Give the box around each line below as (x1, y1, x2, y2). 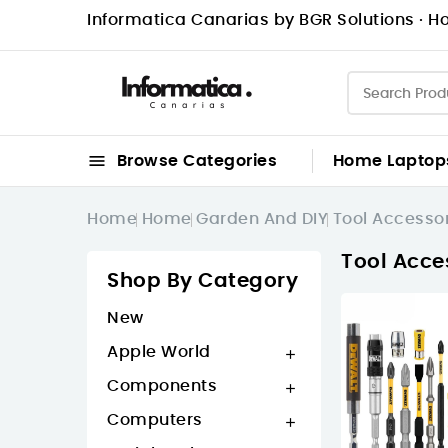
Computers (107, 412, 203, 428)
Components (107, 378, 217, 394)
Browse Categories (112, 153, 277, 169)
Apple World (107, 344, 211, 360)
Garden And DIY (196, 211, 328, 227)
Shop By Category (107, 271, 298, 291)
